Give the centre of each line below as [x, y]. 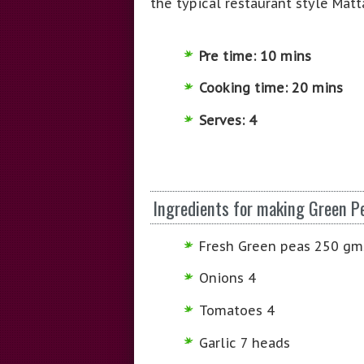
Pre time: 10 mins [255, 56]
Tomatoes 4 [236, 311]
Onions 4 [227, 278]
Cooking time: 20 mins [271, 88]
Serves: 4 [227, 120]
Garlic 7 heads [244, 342]
